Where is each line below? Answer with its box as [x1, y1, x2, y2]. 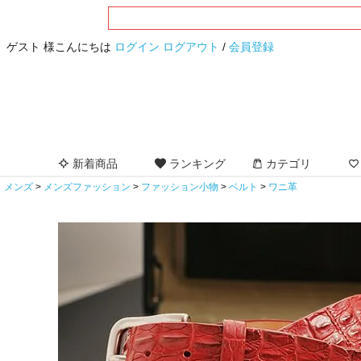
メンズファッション [44, 181, 131, 193]
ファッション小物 [141, 181, 218, 193]
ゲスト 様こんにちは [6, 40, 114, 53]
